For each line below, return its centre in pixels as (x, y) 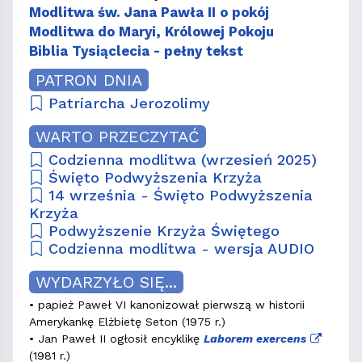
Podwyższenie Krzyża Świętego (162, 231)
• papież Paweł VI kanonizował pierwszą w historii (167, 305)
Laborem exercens (255, 339)
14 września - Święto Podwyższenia (179, 196)
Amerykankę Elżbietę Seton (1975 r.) (127, 322)
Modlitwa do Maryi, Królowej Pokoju (152, 32)
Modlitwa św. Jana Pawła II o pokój (149, 13)
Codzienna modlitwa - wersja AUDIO (179, 249)
